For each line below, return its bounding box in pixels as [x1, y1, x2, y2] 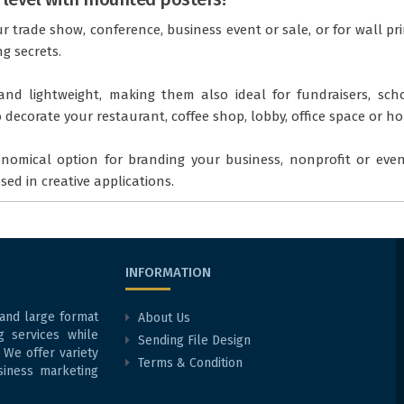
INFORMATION [125, 264, 211, 281]
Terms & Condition [138, 355, 243, 372]
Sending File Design [138, 333, 251, 349]
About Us [138, 310, 190, 326]
